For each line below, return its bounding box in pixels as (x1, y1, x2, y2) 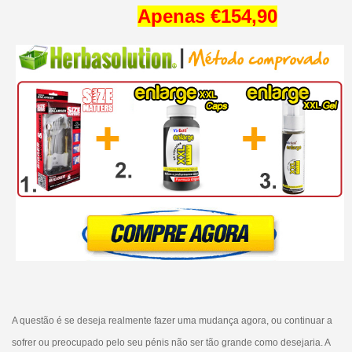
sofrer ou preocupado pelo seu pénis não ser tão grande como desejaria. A (11, 336, 330, 348)
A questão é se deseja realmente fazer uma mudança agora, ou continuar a (11, 314, 332, 326)
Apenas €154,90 (137, 5, 277, 27)
